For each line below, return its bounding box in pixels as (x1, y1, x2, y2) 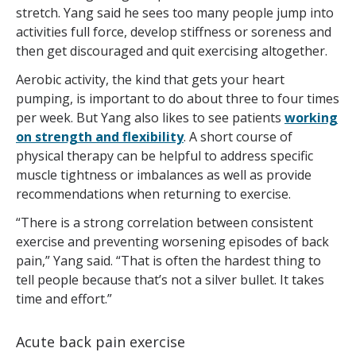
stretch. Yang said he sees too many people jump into (16, 4, 334, 22)
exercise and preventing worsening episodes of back (16, 233, 329, 251)
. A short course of (184, 128, 292, 146)
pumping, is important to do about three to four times (16, 90, 339, 108)
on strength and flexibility (16, 128, 184, 146)
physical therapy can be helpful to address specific (16, 147, 313, 165)
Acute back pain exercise (16, 332, 185, 352)
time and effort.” (16, 290, 112, 308)
